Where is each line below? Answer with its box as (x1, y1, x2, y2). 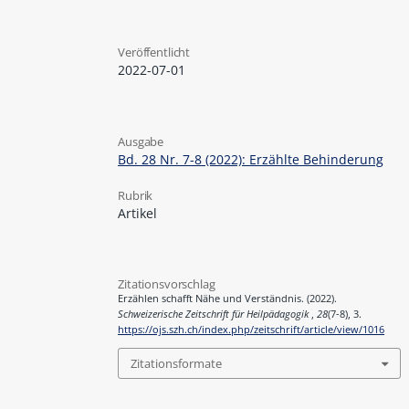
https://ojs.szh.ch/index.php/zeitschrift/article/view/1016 (118, 323, 385, 337)
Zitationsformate (131, 355, 223, 372)
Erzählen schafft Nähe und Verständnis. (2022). (118, 292, 338, 306)
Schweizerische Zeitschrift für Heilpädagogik (118, 308, 312, 321)
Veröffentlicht (118, 44, 191, 61)
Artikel (118, 204, 158, 222)
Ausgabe (118, 132, 164, 150)
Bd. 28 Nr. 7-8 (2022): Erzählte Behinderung (118, 150, 384, 168)
